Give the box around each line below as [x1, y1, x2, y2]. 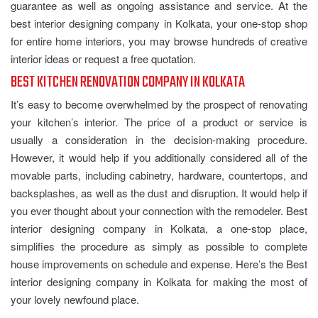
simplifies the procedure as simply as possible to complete [11, 238, 307, 253]
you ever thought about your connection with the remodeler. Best [11, 202, 307, 218]
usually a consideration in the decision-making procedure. [11, 131, 307, 147]
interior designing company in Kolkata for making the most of [11, 273, 307, 289]
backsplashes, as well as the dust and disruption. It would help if [11, 185, 307, 200]
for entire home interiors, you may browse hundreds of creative [11, 33, 307, 48]
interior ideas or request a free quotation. [11, 50, 196, 66]
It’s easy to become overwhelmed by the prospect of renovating [11, 96, 307, 111]
